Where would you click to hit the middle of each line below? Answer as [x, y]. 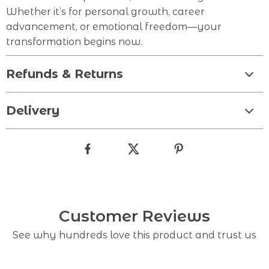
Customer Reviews [134, 216]
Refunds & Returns [65, 74]
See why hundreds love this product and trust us [134, 235]
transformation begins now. [74, 42]
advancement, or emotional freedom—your [114, 27]
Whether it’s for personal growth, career [105, 12]
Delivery [33, 110]
